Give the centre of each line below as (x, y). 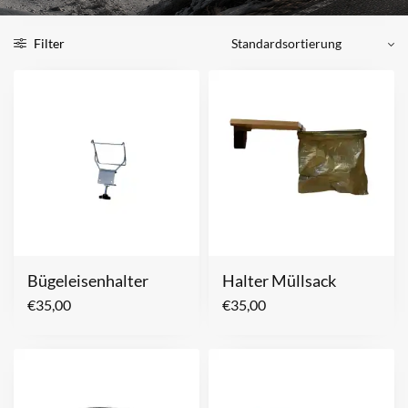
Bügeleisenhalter (88, 280)
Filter (48, 43)
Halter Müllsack (279, 280)
